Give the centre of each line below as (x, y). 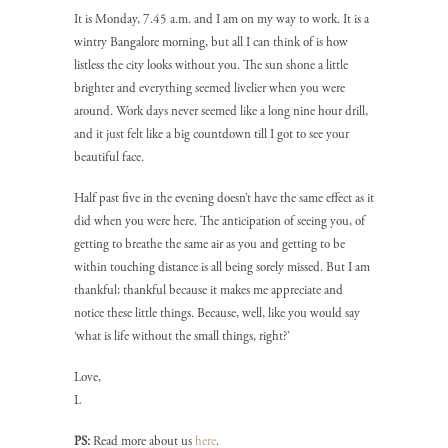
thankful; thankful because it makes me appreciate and (208, 291)
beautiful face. (109, 158)
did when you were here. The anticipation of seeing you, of (219, 222)
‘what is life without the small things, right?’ (182, 337)
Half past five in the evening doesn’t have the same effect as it (224, 199)
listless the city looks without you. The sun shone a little (211, 66)
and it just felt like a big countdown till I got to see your (211, 135)
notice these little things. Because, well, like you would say (217, 314)
